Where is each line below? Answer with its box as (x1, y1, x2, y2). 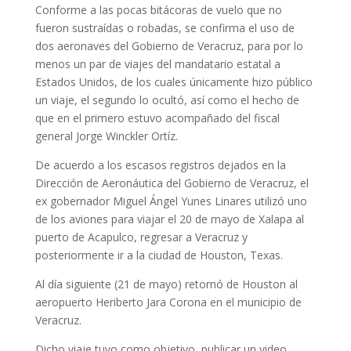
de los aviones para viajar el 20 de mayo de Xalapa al (34, 212, 304, 227)
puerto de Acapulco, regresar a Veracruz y (34, 230, 248, 245)
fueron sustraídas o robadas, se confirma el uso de (34, 20, 295, 36)
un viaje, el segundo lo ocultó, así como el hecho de (34, 92, 299, 108)
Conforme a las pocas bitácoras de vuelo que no (34, 2, 282, 18)
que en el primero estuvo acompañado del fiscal (34, 110, 280, 126)
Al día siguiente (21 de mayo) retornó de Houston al (34, 277, 298, 292)
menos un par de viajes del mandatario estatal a (34, 56, 280, 72)
